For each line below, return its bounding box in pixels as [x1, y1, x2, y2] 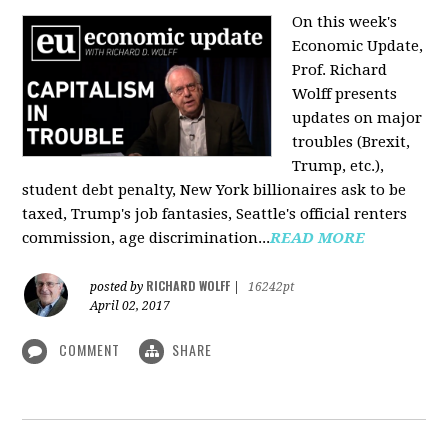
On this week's [292, 13, 398, 31]
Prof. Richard [292, 61, 388, 79]
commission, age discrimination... [22, 229, 271, 247]
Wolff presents [292, 85, 398, 103]
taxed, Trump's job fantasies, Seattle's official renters [22, 205, 408, 223]
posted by [90, 280, 147, 294]
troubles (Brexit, [292, 133, 411, 151]
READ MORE [270, 229, 366, 247]
